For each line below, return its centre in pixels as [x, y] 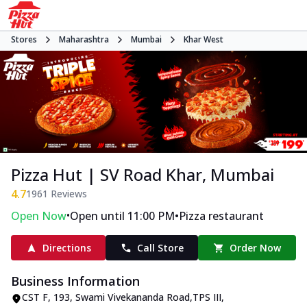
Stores [24, 39]
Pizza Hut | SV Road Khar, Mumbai [143, 175]
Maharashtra [84, 39]
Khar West [204, 39]
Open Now [39, 216]
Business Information [75, 281]
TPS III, [208, 297]
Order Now [256, 248]
